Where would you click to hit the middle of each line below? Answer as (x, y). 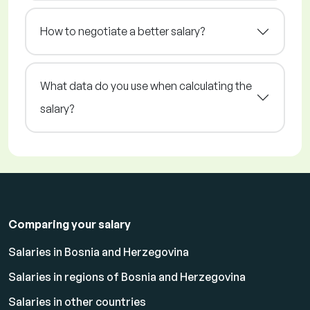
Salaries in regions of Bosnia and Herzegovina (127, 277)
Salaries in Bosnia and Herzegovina (99, 252)
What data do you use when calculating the (146, 86)
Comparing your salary (70, 225)
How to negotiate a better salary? (122, 31)
